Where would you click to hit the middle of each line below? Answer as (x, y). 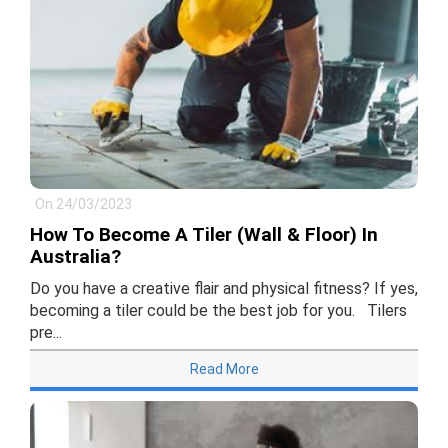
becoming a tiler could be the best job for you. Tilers (218, 311)
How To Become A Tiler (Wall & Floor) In (204, 235)
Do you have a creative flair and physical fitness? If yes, (224, 289)
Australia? (75, 257)
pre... (46, 333)
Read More (224, 369)
